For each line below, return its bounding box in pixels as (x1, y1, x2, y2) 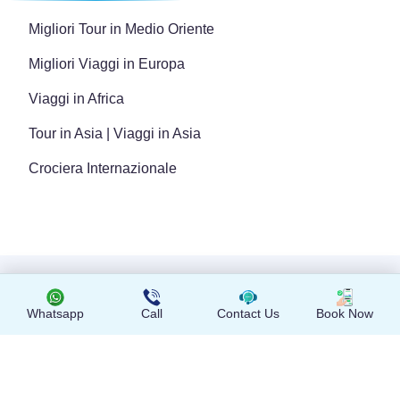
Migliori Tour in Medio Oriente (29, 21, 214, 37)
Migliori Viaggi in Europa (29, 55, 185, 71)
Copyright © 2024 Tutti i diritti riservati (94, 273, 306, 288)
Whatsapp (27, 306, 84, 321)
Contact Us (217, 306, 279, 321)
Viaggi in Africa (29, 90, 124, 106)
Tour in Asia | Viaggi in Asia (29, 125, 201, 141)
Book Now (316, 306, 373, 321)
